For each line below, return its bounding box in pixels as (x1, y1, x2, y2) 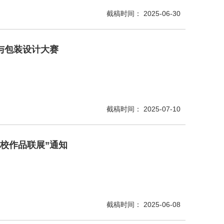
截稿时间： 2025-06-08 (106, 200, 180, 208)
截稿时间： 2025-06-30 (106, 9, 180, 17)
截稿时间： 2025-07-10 (106, 105, 180, 113)
